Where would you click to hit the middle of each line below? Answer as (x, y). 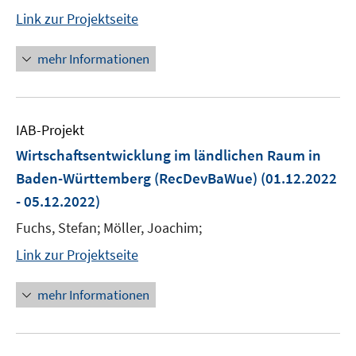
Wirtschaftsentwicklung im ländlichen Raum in (168, 155)
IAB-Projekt (50, 130)
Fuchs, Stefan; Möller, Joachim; (109, 228)
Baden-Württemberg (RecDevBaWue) (137, 178)
